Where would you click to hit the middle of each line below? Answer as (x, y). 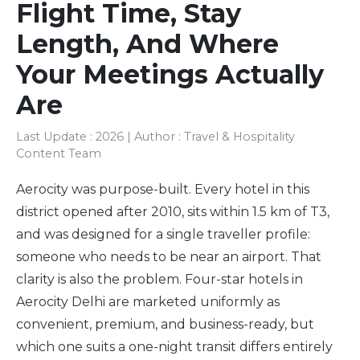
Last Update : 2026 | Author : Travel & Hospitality (155, 137)
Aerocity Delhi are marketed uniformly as (148, 302)
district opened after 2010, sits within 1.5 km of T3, (173, 212)
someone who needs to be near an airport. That (169, 257)
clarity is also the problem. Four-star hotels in (160, 279)
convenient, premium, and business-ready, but (165, 324)
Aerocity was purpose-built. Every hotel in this (163, 189)
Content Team (59, 153)
